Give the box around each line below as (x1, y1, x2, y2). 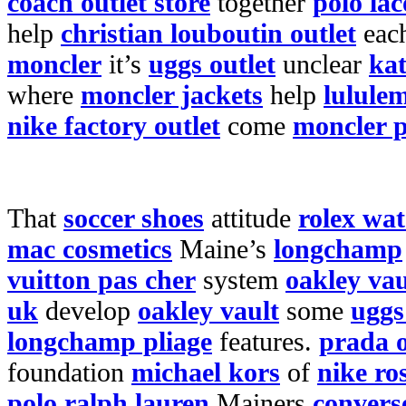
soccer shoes (63, 203, 204, 233)
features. (212, 326, 319, 356)
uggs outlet (149, 49, 275, 79)
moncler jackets (81, 80, 263, 110)
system (196, 265, 285, 295)
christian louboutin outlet (61, 18, 356, 48)
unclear (275, 49, 369, 79)
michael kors (131, 357, 280, 387)
